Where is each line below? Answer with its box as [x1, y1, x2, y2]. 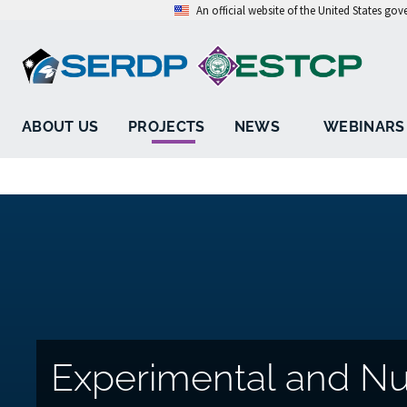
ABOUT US [22, 118, 99, 136]
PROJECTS [127, 118, 205, 136]
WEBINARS [323, 118, 405, 136]
